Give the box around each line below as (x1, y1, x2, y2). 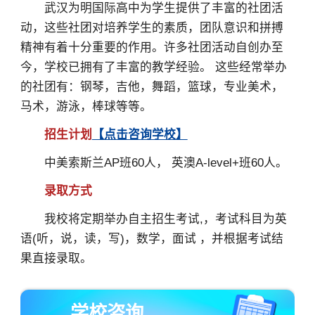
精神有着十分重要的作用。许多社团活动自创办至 (20, 41, 283, 55)
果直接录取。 (20, 251, 92, 265)
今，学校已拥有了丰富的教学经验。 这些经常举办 (20, 60, 287, 75)
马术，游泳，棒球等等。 (20, 100, 152, 114)
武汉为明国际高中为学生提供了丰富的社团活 (20, 1, 283, 15)
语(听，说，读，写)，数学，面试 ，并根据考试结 (20, 231, 283, 245)
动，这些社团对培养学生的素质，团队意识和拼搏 (20, 21, 283, 35)
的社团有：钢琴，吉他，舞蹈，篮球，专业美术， (20, 80, 283, 94)
